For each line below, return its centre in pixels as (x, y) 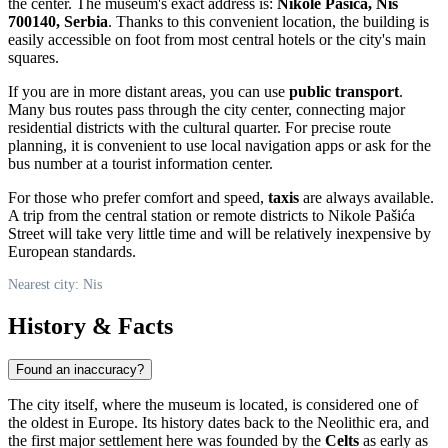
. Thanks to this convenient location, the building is (268, 21)
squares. (33, 57)
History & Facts (90, 325)
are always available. (366, 197)
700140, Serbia (58, 21)
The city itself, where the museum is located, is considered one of (213, 405)
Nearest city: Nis (55, 284)
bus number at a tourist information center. (140, 163)
